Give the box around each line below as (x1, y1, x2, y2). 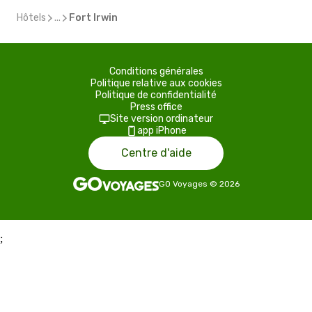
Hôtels (17, 12, 46, 24)
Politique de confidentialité (95, 89, 217, 101)
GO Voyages (158, 179, 208, 189)
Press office (130, 101, 182, 113)
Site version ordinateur (110, 113, 213, 125)
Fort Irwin (69, 12, 118, 24)
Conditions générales (109, 65, 203, 77)
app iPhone (136, 125, 187, 136)
